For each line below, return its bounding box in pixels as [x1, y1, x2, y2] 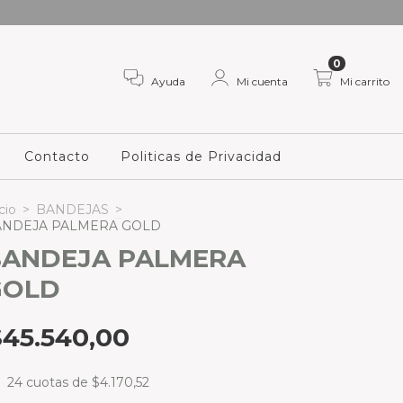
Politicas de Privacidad [120, 148, 282, 165]
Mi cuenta [236, 74, 288, 88]
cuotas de [25, 374, 92, 390]
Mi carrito [340, 74, 390, 88]
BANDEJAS [36, 201, 109, 218]
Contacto [23, 148, 90, 165]
